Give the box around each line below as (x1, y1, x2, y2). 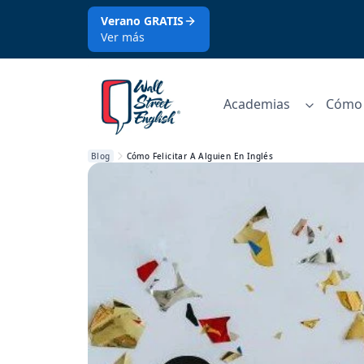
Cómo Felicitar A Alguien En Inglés (126, 150, 274, 162)
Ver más (101, 29, 145, 45)
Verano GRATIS (101, 13, 184, 28)
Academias (223, 95, 290, 113)
